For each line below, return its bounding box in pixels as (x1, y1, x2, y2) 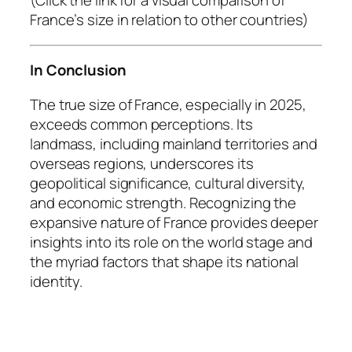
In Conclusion (30, 60, 126, 81)
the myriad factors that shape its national (30, 251, 299, 272)
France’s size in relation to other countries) (30, 9, 309, 31)
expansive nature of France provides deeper (30, 211, 318, 233)
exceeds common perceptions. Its (30, 113, 253, 134)
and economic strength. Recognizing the (30, 192, 297, 213)
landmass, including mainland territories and (30, 133, 317, 154)
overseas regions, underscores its (30, 152, 254, 174)
